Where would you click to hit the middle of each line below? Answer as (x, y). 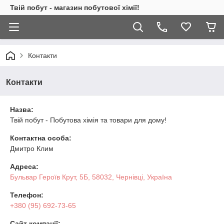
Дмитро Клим (32, 148)
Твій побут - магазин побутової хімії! (75, 7)
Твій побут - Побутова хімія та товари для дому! (88, 120)
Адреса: (24, 166)
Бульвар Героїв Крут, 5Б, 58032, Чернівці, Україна (91, 177)
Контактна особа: (41, 138)
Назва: (22, 109)
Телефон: (27, 195)
